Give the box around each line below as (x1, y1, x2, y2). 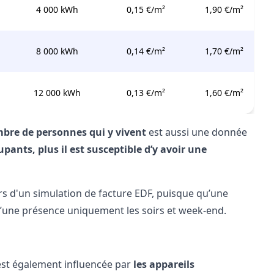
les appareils (133, 257, 194, 271)
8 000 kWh (36, 45, 79, 57)
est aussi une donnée (146, 125, 247, 139)
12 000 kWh (34, 87, 81, 98)
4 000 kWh (36, 4, 79, 15)
